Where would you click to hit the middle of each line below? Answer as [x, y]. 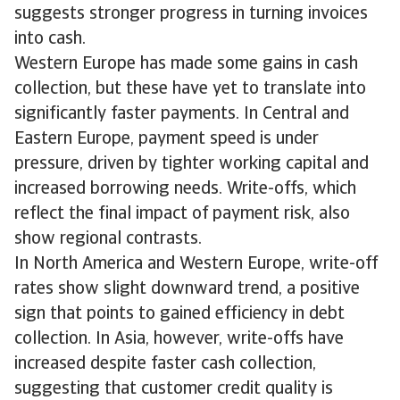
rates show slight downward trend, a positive [187, 289]
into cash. [50, 39]
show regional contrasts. [108, 239]
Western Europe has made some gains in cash [186, 64]
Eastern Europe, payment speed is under [167, 139]
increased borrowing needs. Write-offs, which [185, 189]
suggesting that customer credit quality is [174, 389]
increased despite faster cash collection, [165, 364]
